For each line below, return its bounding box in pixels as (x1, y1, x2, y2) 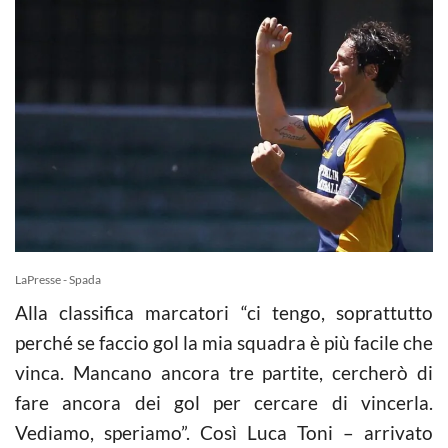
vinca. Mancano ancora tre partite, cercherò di (15, 360, 433, 384)
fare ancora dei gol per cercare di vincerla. (15, 390, 433, 414)
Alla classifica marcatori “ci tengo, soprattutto (15, 300, 433, 324)
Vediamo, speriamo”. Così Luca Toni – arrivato (15, 420, 433, 444)
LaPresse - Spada (15, 271, 101, 287)
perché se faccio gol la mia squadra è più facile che (15, 330, 433, 354)
